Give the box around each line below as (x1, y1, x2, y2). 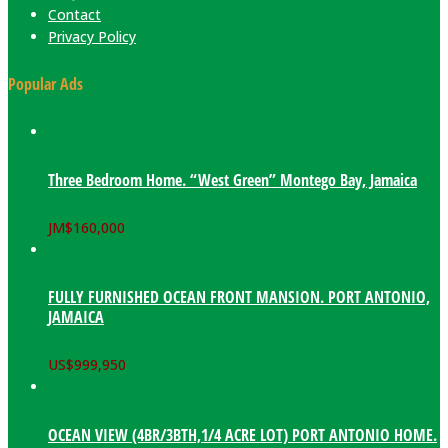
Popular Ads (8, 73, 83, 96)
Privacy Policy (48, 26, 136, 46)
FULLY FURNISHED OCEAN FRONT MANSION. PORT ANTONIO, (48, 286, 430, 309)
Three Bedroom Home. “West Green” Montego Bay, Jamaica (48, 168, 417, 191)
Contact (48, 4, 101, 24)
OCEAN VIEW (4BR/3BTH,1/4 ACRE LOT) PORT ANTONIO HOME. (48, 423, 437, 446)
